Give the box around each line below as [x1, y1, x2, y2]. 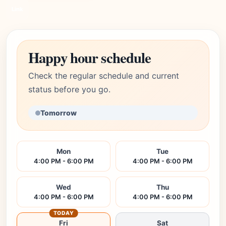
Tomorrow [40, 108, 77, 117]
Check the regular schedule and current [28, 71, 179, 81]
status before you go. [28, 84, 110, 94]
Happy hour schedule [28, 47, 151, 68]
